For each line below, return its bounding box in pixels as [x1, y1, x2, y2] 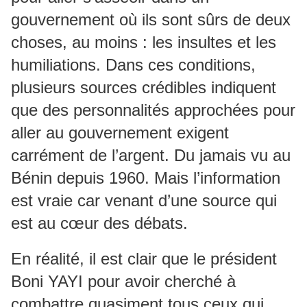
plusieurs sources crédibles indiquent [11, 78, 276, 97]
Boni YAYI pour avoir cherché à [11, 272, 236, 291]
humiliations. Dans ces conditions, [11, 56, 256, 75]
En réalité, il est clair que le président [11, 249, 277, 269]
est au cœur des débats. [11, 214, 188, 233]
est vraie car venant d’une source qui [11, 191, 277, 210]
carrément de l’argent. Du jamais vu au [11, 146, 291, 165]
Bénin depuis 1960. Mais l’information [11, 169, 280, 188]
